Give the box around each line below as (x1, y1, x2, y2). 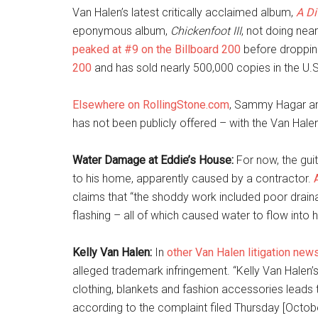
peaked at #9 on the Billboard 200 (72, 43, 241, 56)
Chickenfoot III (170, 24, 241, 38)
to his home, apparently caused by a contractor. (72, 172, 314, 185)
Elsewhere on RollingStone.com (72, 98, 229, 111)
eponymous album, (72, 24, 170, 38)
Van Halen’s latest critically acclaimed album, (72, 6, 296, 19)
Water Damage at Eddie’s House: (72, 153, 234, 167)
